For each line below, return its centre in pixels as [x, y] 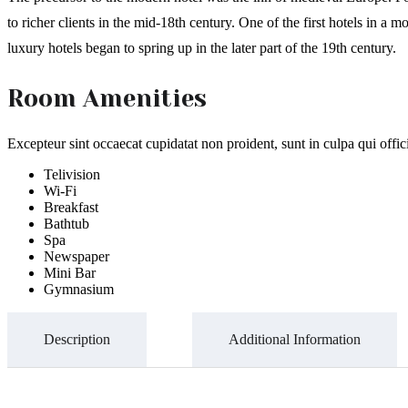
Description [77, 339]
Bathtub [66, 223]
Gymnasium [79, 289]
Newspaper [76, 256]
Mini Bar [70, 272]
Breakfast [71, 207]
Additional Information [295, 339]
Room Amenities [107, 98]
